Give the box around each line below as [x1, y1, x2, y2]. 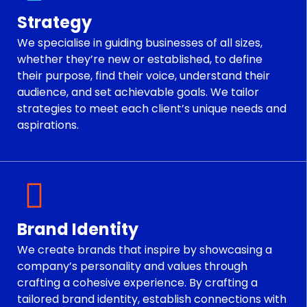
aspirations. [17, 117, 79, 134]
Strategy [17, 11, 92, 34]
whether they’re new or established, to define [17, 51, 262, 68]
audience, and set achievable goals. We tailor [17, 84, 259, 101]
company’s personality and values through [17, 258, 247, 274]
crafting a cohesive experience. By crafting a [17, 274, 258, 291]
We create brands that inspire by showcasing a [17, 241, 272, 258]
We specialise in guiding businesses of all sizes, [17, 35, 262, 51]
